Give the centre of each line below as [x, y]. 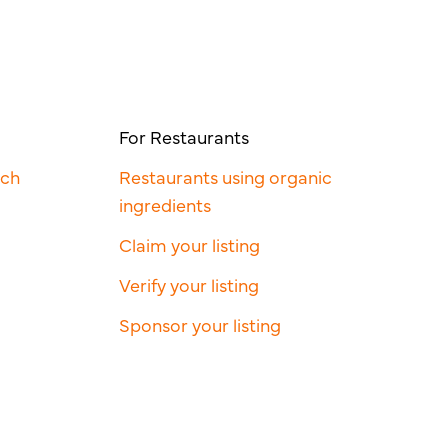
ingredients [165, 204]
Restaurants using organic [226, 176]
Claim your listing [190, 244]
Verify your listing [189, 284]
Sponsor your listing [200, 324]
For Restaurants [184, 136]
